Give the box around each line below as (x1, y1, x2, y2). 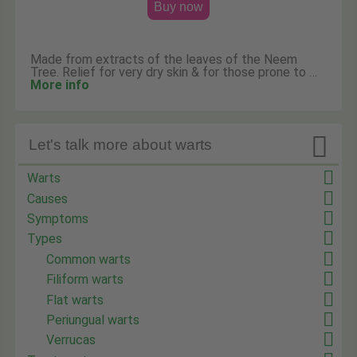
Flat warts (46, 292, 104, 308)
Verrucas (46, 332, 96, 348)
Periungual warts (46, 312, 140, 328)
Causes (27, 190, 69, 206)
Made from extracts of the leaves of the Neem (30, 51, 298, 67)
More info (30, 76, 90, 92)
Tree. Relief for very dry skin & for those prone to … (30, 64, 318, 80)
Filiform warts (46, 272, 124, 288)
